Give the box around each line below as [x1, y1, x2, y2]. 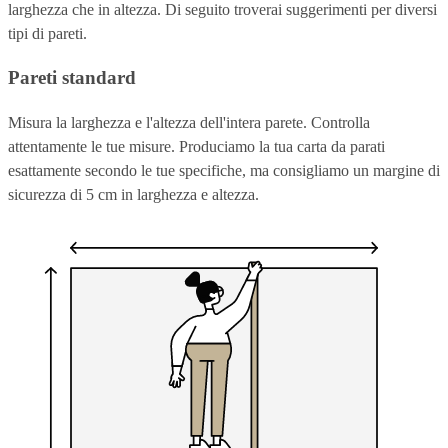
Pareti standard [8, 67, 136, 89]
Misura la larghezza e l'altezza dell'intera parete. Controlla [8, 114, 370, 132]
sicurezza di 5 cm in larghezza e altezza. [8, 186, 259, 204]
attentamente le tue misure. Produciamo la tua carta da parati [8, 138, 385, 156]
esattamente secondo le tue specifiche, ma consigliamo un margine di [8, 162, 440, 180]
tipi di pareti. [8, 24, 87, 42]
